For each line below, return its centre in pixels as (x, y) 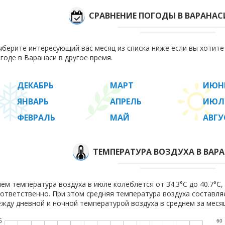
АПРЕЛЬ (126, 101)
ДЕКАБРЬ (35, 85)
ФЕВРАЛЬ (36, 118)
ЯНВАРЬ (33, 101)
